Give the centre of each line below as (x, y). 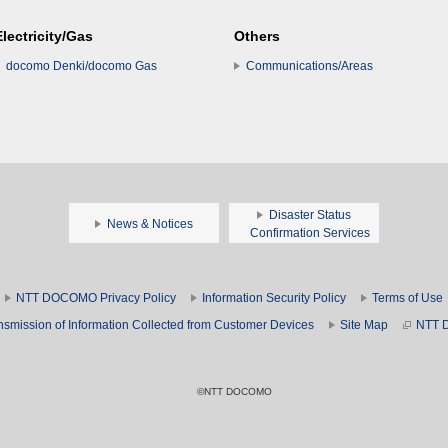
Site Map (363, 324)
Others (257, 35)
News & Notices (150, 223)
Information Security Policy (274, 297)
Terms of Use (407, 297)
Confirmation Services (310, 232)
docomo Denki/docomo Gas (81, 65)
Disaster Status (310, 214)
